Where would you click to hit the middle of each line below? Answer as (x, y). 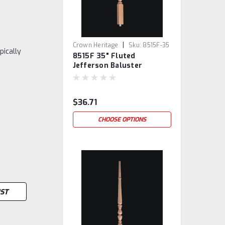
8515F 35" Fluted (104, 56)
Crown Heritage (95, 45)
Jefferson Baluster (107, 66)
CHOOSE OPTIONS (122, 120)
